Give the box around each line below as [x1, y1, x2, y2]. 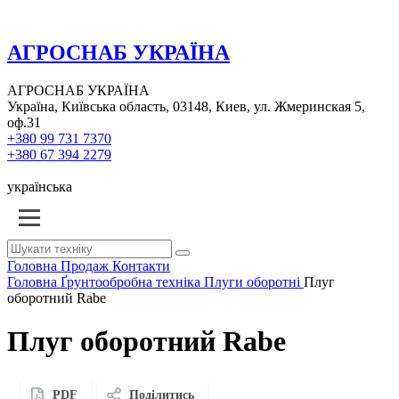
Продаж [61, 257, 109, 273]
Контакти [112, 257, 170, 273]
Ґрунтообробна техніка [61, 273, 200, 289]
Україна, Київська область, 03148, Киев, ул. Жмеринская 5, [7, 98, 365, 114]
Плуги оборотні [204, 273, 300, 289]
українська [7, 178, 72, 194]
